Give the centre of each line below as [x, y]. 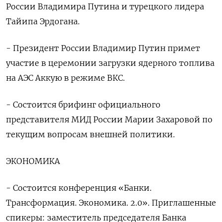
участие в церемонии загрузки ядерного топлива [110, 63]
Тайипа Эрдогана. [43, 22]
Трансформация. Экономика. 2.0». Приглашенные [111, 203]
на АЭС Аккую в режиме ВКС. [65, 78]
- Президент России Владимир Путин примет [103, 48]
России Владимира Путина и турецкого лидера [105, 7]
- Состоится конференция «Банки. [79, 188]
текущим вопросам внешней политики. [90, 135]
